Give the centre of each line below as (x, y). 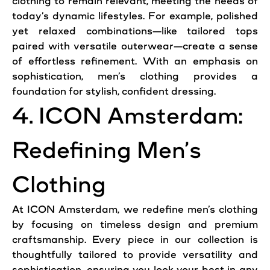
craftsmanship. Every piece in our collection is (135, 240)
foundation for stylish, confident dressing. (114, 91)
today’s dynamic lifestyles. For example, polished (135, 16)
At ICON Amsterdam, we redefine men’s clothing (135, 209)
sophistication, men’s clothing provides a (135, 76)
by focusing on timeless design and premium (135, 224)
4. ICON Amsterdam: (127, 116)
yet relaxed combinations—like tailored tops (135, 31)
